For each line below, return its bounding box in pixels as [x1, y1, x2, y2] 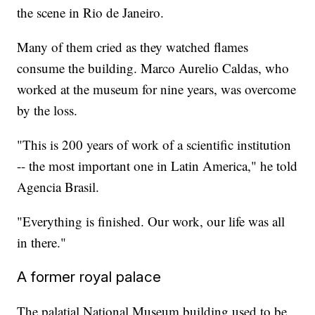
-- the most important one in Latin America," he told [17, 157, 298, 175]
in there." [17, 233, 67, 252]
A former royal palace [17, 268, 162, 286]
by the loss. [17, 101, 78, 120]
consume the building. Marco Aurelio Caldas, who [17, 59, 290, 77]
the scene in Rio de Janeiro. [17, 4, 165, 22]
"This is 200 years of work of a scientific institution [17, 136, 292, 154]
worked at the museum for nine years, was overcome [17, 80, 297, 98]
